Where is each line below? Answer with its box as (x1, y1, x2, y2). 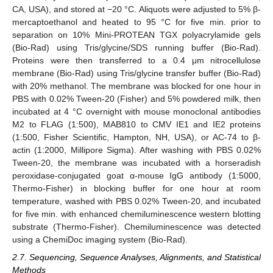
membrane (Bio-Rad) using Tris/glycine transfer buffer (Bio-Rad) (12, 68, 261, 79)
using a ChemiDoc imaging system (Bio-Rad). (12, 235, 188, 245)
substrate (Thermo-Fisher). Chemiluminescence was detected (12, 222, 261, 232)
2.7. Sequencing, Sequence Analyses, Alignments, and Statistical (12, 252, 261, 262)
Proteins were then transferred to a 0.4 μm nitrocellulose (12, 55, 261, 66)
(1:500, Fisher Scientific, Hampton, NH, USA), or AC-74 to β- (12, 132, 261, 143)
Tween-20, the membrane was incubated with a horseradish (12, 158, 261, 168)
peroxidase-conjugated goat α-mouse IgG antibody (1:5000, (12, 171, 261, 181)
